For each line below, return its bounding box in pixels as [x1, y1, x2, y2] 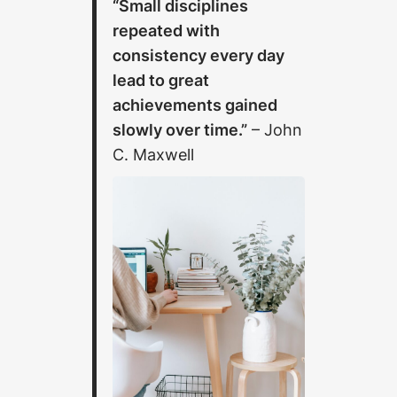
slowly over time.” [113, 120, 248, 140]
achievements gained [113, 95, 278, 115]
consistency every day [113, 45, 285, 66]
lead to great [113, 70, 210, 90]
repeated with [113, 20, 221, 41]
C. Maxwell [113, 144, 195, 165]
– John [247, 120, 303, 140]
